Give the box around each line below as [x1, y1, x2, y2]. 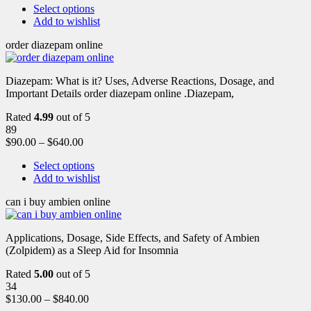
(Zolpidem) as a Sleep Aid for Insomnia [6, 244, 178, 256]
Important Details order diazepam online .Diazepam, [6, 87, 234, 99]
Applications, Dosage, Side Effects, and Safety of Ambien [6, 231, 260, 244]
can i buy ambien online [6, 195, 110, 208]
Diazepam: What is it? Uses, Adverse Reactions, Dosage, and [6, 74, 274, 87]
